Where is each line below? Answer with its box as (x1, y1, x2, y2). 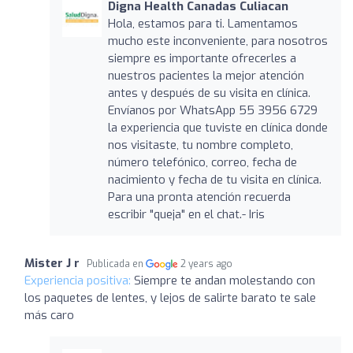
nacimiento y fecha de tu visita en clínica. (107, 171, 321, 188)
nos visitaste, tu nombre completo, (107, 136, 293, 153)
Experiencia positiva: (24, 272, 134, 288)
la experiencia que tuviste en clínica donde (107, 119, 328, 136)
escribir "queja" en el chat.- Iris (107, 206, 265, 222)
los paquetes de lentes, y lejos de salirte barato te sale (24, 289, 316, 306)
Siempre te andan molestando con (134, 272, 315, 288)
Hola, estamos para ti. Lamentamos (107, 15, 298, 32)
